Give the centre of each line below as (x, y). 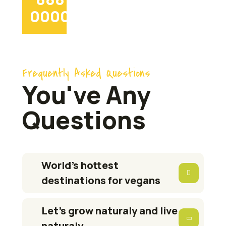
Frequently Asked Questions (87, 73)
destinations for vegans (101, 180)
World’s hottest (80, 165)
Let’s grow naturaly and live (110, 211)
